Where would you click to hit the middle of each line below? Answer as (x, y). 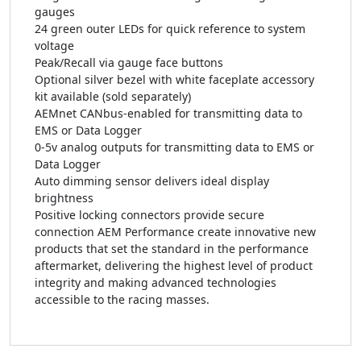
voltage (54, 46)
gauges (55, 12)
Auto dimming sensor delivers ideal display (152, 181)
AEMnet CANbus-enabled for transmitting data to (168, 113)
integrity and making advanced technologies (156, 282)
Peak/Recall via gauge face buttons (129, 62)
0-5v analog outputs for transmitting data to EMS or (174, 147)
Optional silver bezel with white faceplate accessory (174, 79)
